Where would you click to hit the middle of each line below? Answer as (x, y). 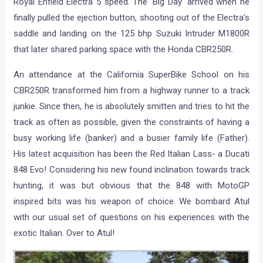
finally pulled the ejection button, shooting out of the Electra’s (131, 18)
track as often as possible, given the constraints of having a (131, 122)
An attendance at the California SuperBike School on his (131, 75)
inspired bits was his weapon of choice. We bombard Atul (131, 202)
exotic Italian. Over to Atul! (64, 233)
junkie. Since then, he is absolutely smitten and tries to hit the (131, 107)
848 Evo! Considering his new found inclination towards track (131, 170)
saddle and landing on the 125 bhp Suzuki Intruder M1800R (131, 34)
